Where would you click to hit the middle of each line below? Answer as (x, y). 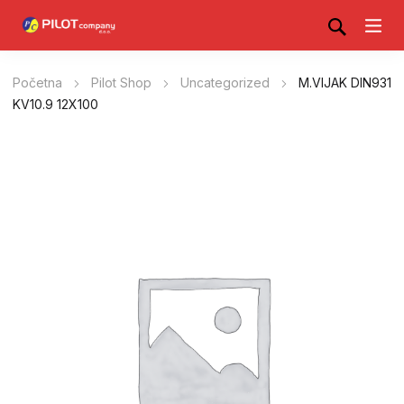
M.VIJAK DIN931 (345, 83)
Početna (37, 83)
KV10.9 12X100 (55, 104)
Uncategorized (225, 83)
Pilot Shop (121, 83)
